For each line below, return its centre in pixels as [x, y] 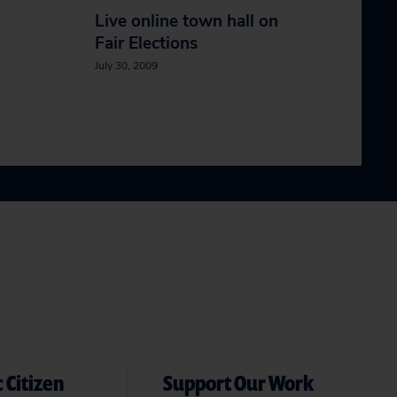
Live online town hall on [187, 21]
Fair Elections [146, 43]
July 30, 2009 [126, 66]
